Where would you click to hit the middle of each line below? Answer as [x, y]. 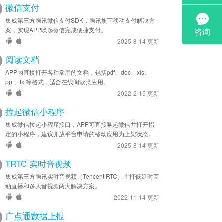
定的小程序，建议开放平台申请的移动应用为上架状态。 [80, 134]
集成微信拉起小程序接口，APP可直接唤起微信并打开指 [80, 124]
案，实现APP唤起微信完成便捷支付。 [56, 29]
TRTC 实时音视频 [38, 164]
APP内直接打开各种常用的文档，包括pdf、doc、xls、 [78, 72]
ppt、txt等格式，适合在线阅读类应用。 [57, 82]
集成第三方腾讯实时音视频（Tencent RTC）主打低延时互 [82, 176]
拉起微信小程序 [35, 111]
